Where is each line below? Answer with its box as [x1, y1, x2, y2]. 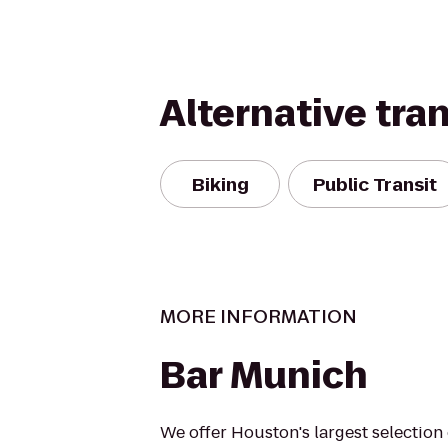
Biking [191, 171, 249, 197]
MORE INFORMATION [160, 304, 357, 329]
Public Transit [313, 171, 437, 197]
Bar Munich [160, 350, 368, 401]
